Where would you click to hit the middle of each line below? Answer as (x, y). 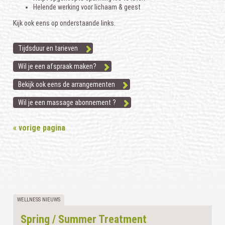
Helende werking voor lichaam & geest (87, 7)
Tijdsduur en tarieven (48, 48)
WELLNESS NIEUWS (39, 199)
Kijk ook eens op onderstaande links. (65, 23)
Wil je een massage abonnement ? (67, 102)
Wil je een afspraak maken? (58, 66)
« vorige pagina (39, 128)
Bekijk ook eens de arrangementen (67, 84)
